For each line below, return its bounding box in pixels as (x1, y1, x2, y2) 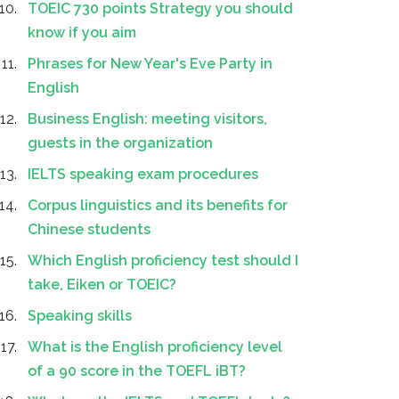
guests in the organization (28, 134, 213, 151)
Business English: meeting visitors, (28, 110, 267, 127)
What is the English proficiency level (28, 338, 282, 355)
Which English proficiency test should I (28, 252, 298, 269)
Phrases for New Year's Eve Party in (28, 55, 273, 72)
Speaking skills (28, 307, 132, 324)
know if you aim (28, 24, 136, 41)
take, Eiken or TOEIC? (28, 276, 176, 293)
